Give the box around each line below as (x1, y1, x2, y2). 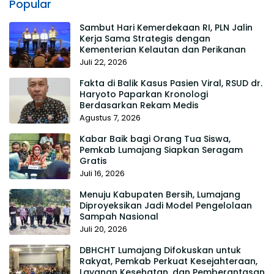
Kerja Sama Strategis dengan (80, 32, 210, 45)
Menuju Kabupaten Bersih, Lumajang (80, 188, 240, 201)
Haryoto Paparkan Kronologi (80, 87, 208, 100)
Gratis (80, 154, 107, 167)
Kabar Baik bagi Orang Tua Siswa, (80, 132, 231, 145)
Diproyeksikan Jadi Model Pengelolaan (80, 199, 252, 212)
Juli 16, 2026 (80, 167, 125, 179)
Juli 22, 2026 (80, 56, 127, 68)
